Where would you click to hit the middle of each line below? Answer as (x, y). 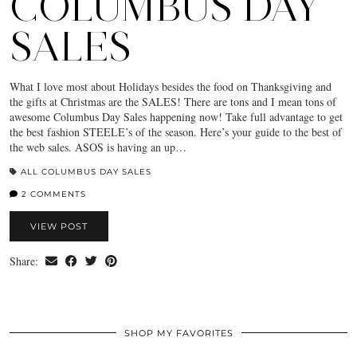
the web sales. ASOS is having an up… (98, 147)
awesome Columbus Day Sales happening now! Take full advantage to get (176, 117)
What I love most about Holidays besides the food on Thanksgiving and (171, 87)
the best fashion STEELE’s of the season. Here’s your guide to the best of (176, 132)
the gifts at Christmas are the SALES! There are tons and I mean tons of (173, 102)
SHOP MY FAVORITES (178, 333)
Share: (25, 261)
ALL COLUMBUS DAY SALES (86, 172)
